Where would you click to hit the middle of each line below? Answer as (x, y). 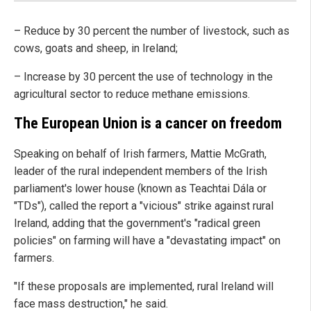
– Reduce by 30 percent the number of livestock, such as (152, 31)
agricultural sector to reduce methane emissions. (132, 94)
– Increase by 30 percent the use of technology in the (143, 77)
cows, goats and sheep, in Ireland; (96, 49)
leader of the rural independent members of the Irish (141, 171)
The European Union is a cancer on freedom (148, 124)
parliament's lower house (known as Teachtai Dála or (140, 188)
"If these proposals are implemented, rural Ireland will (144, 286)
